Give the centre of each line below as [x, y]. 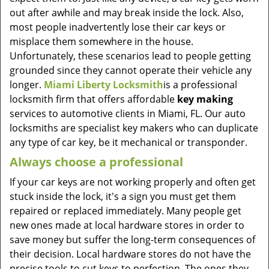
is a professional [200, 85]
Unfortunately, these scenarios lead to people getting [130, 56]
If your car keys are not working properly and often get [133, 182]
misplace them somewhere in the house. [101, 41]
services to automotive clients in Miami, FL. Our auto [128, 113]
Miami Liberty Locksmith [104, 85]
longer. [27, 85]
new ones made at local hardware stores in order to [127, 225]
